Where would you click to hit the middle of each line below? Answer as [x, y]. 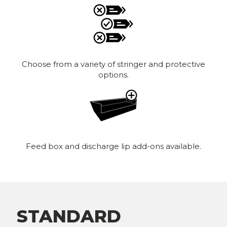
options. [113, 75]
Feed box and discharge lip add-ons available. [113, 146]
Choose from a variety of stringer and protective [113, 64]
